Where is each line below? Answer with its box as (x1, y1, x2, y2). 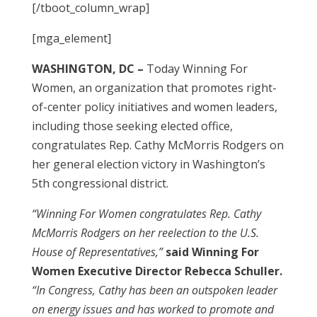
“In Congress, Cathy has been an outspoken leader (31, 282, 277, 298)
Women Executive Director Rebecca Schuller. (31, 263, 282, 279)
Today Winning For (146, 61, 248, 76)
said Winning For (165, 244, 259, 260)
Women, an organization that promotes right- (31, 80, 277, 96)
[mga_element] (31, 30, 111, 46)
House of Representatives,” (31, 244, 166, 260)
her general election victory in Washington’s (31, 156, 265, 172)
